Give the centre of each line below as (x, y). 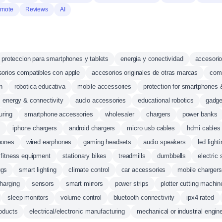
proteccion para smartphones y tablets (55, 59)
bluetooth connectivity (144, 197)
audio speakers (164, 142)
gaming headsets (107, 142)
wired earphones (49, 142)
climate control (89, 170)
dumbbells (172, 156)
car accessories (143, 170)
